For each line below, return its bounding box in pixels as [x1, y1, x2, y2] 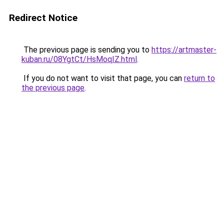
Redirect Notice [9, 12, 77, 23]
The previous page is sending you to [21, 45, 151, 54]
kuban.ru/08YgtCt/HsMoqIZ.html [21, 54, 137, 64]
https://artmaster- [151, 45, 216, 54]
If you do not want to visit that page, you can [21, 73, 184, 83]
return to [184, 73, 215, 83]
